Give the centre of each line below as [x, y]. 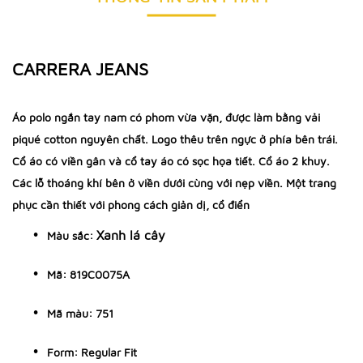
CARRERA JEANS [80, 69]
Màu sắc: [70, 235]
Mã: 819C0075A [88, 274]
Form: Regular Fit [92, 352]
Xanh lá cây [131, 235]
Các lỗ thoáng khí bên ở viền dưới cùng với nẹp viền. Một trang [174, 183]
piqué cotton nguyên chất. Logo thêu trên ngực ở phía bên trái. [175, 139]
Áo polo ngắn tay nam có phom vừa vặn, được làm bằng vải [166, 117]
